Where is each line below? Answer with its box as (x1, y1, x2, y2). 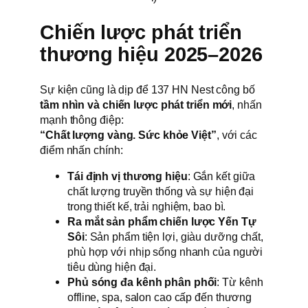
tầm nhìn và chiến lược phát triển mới (40, 98, 232, 111)
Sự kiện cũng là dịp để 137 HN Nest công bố (40, 82, 255, 96)
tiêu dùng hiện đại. (67, 260, 157, 273)
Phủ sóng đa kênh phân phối (67, 275, 217, 288)
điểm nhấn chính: (40, 143, 123, 156)
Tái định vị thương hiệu (67, 169, 188, 182)
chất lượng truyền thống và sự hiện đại (67, 184, 254, 197)
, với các (216, 128, 257, 141)
